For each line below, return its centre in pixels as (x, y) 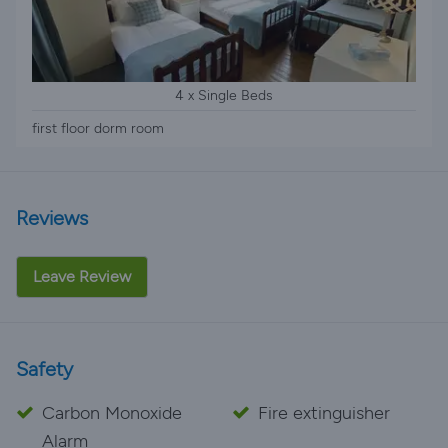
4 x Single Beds (224, 95)
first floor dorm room (98, 128)
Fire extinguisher (324, 413)
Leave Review (82, 276)
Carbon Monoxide (112, 413)
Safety (44, 369)
